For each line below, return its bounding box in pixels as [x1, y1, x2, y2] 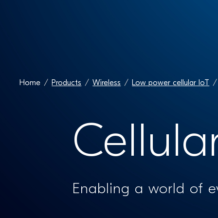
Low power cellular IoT [132, 79, 210, 87]
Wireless [92, 79, 121, 87]
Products [52, 79, 82, 87]
